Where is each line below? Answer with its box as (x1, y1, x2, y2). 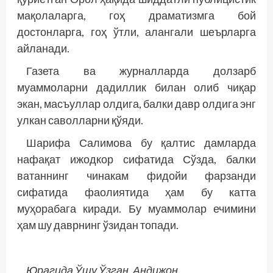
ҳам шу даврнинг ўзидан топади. (17, 218, 179, 232)
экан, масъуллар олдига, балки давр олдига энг (17, 97, 256, 110)
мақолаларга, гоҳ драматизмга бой (17, 9, 256, 22)
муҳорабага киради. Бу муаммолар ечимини (17, 202, 256, 215)
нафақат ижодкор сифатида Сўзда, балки (17, 152, 256, 166)
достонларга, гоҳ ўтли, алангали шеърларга (17, 25, 256, 38)
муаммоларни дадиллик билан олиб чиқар (17, 80, 256, 94)
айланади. (17, 41, 69, 55)
